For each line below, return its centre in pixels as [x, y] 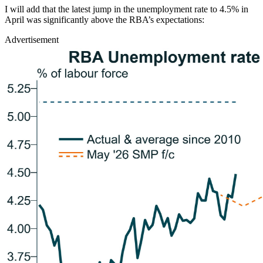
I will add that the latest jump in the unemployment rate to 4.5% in [127, 9]
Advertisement [32, 39]
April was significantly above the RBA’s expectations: [104, 19]
